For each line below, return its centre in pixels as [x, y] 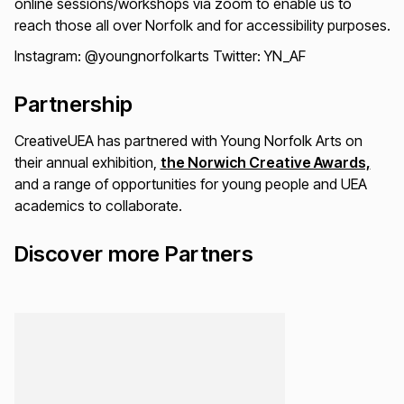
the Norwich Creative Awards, [265, 162]
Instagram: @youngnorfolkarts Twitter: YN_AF [160, 55]
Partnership [73, 104]
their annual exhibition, [87, 162]
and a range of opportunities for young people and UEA [190, 184]
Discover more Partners [133, 253]
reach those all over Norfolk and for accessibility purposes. [202, 25]
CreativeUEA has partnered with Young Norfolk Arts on [188, 140]
